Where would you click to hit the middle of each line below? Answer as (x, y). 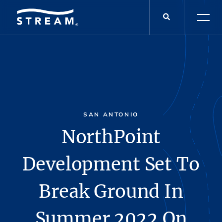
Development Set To (111, 164)
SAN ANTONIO (111, 115)
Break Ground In (111, 191)
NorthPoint (111, 137)
